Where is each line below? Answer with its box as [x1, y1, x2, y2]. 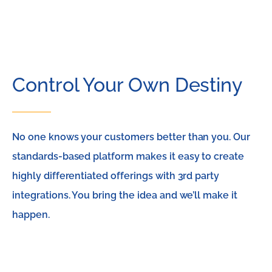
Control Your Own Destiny [12, 73, 243, 96]
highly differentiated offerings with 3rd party [12, 170, 220, 182]
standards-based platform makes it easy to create [12, 151, 245, 162]
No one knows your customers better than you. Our [12, 131, 251, 143]
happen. [12, 209, 50, 220]
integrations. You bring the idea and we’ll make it [12, 189, 237, 201]
